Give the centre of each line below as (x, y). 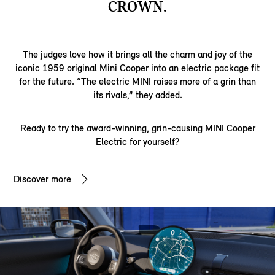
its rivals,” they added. (137, 95)
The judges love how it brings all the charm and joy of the (137, 55)
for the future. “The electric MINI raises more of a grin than (137, 82)
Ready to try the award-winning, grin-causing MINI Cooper (137, 128)
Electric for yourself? (137, 142)
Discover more (43, 179)
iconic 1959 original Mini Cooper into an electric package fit (137, 68)
